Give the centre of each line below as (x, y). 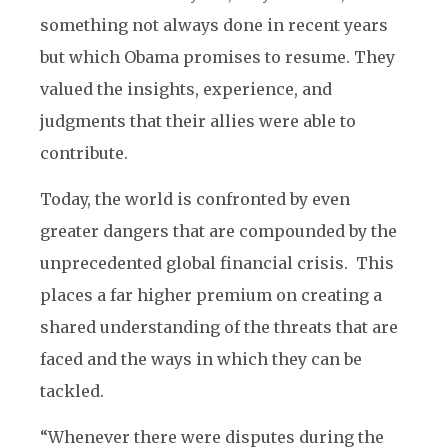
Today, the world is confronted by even (195, 199)
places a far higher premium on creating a (211, 295)
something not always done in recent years (214, 25)
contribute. (84, 153)
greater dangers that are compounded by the (218, 231)
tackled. (74, 391)
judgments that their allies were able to (198, 121)
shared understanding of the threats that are (219, 327)
